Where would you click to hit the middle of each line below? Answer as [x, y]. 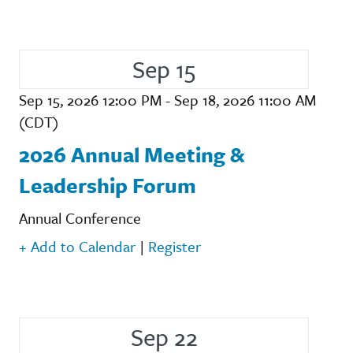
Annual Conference [80, 217]
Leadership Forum [108, 185]
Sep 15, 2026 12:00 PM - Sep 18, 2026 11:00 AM [167, 99]
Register [175, 246]
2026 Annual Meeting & [132, 154]
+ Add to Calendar [78, 246]
